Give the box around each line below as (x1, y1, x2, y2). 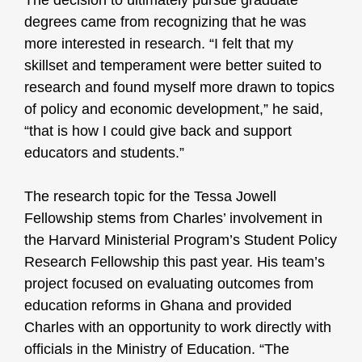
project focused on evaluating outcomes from (24, 276, 314, 293)
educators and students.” (24, 145, 184, 162)
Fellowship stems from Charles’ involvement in (24, 210, 322, 227)
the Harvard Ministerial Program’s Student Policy (24, 232, 337, 249)
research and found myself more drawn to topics (24, 79, 335, 96)
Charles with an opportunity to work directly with (24, 319, 331, 336)
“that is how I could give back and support (24, 123, 292, 140)
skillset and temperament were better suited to (24, 57, 322, 74)
